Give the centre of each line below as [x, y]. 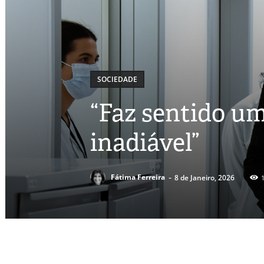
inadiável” [145, 142]
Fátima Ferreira [138, 177]
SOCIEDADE [117, 79]
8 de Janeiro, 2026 [204, 177]
